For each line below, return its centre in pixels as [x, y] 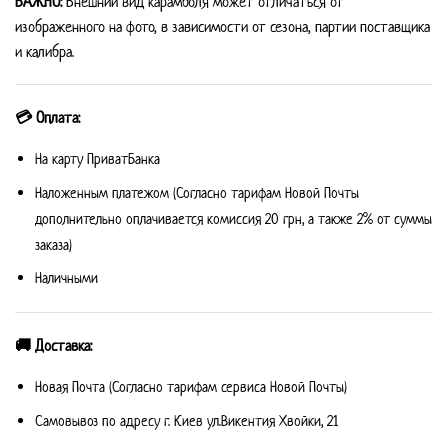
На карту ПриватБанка [97, 159]
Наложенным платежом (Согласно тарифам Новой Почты [197, 192]
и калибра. [44, 52]
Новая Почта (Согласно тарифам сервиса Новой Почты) [191, 387]
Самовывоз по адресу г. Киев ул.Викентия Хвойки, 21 [186, 420]
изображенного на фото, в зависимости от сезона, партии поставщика [222, 27]
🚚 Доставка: [53, 346]
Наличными [66, 278]
